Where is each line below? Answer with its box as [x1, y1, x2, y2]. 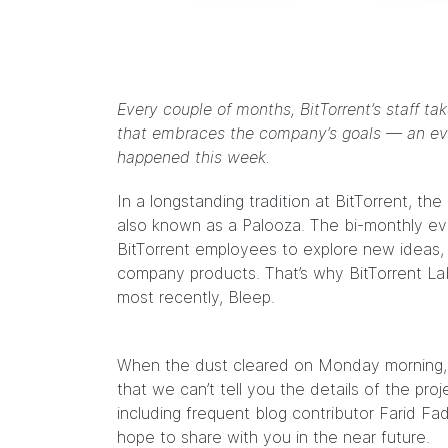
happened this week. [117, 147, 270, 167]
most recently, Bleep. [117, 287, 275, 307]
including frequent [117, 403, 255, 423]
